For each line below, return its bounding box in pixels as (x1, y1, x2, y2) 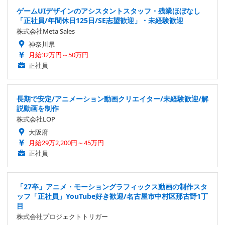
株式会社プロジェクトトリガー (17, 211, 108, 221)
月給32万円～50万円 (29, 50, 88, 59)
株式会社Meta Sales (17, 26, 75, 36)
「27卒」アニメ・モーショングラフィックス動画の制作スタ (17, 181, 207, 191)
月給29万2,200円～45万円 (29, 138, 104, 147)
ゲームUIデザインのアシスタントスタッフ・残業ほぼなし (17, 6, 200, 16)
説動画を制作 (17, 103, 59, 113)
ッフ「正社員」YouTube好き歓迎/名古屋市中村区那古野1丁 (17, 191, 208, 201)
